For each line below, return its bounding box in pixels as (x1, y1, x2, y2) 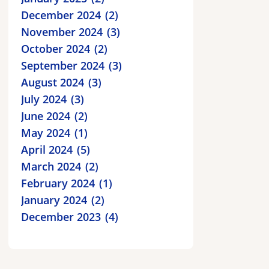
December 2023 (21, 209, 101, 224)
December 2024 (21, 7, 101, 22)
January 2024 (21, 192, 87, 207)
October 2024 (21, 41, 90, 56)
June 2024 (21, 108, 70, 123)
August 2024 (21, 74, 84, 89)
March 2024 (21, 159, 81, 174)
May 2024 (21, 125, 70, 140)
